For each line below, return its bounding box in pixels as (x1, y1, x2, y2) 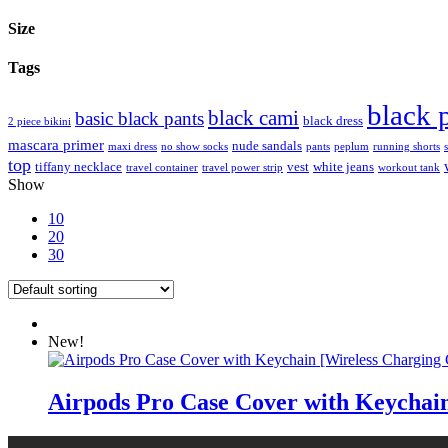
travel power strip (202, 161, 283, 173)
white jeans (313, 158, 374, 174)
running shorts (373, 140, 440, 152)
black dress (303, 112, 363, 128)
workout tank (378, 161, 440, 173)
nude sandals (232, 137, 302, 153)
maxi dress (108, 140, 157, 152)
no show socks (161, 140, 228, 152)
